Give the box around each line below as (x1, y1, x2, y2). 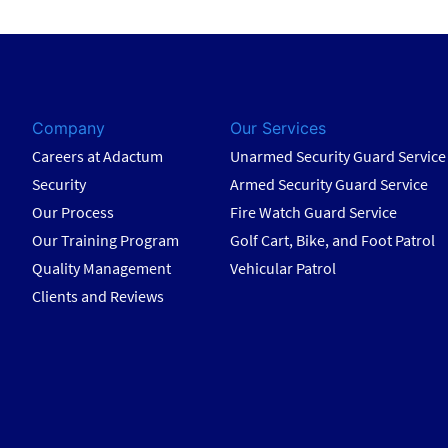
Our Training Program (31, 230, 179, 251)
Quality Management (31, 258, 171, 279)
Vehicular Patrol (230, 258, 337, 279)
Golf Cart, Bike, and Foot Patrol (230, 230, 436, 251)
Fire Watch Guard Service (230, 202, 398, 223)
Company (31, 118, 105, 139)
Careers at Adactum (31, 146, 163, 167)
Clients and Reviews (31, 286, 164, 307)
